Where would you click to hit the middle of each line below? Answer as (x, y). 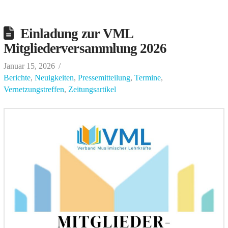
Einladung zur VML (76, 34)
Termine (147, 78)
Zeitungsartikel (92, 90)
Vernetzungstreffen (34, 90)
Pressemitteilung (104, 78)
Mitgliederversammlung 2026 (85, 49)
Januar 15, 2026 (29, 66)
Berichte (17, 78)
